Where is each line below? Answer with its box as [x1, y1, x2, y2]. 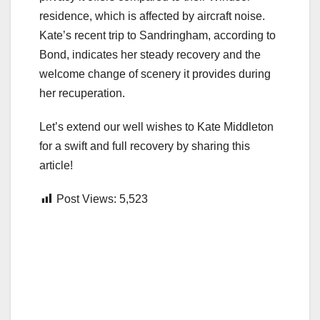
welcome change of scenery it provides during [39, 68, 271, 81]
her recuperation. [39, 87, 125, 100]
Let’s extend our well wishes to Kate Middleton [39, 121, 274, 134]
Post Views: [56, 193, 116, 206]
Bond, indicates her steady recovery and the [39, 49, 261, 61]
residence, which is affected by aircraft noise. [39, 10, 265, 23]
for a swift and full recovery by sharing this [39, 140, 250, 153]
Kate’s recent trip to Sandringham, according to [39, 29, 276, 42]
